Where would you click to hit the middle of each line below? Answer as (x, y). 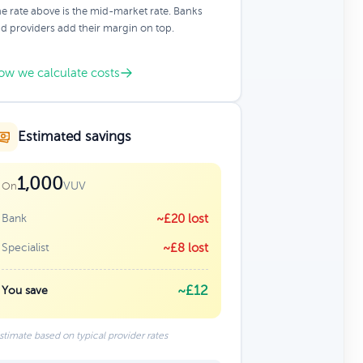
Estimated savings (74, 137)
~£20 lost (182, 219)
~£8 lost (185, 248)
